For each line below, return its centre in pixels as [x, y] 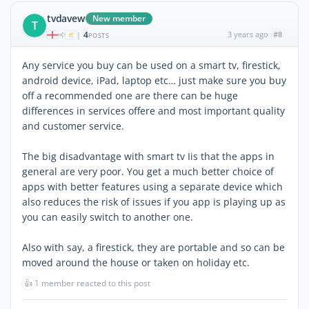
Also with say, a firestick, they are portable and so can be [153, 247]
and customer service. [73, 126]
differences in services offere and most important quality [153, 110]
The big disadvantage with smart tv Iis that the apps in [148, 156]
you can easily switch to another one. [108, 217]
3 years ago [248, 34]
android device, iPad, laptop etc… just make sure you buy [154, 80]
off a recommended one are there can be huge [130, 95]
